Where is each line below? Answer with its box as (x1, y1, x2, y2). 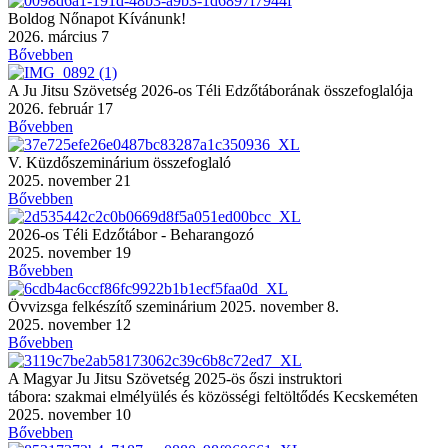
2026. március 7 (8, 27, 109, 45)
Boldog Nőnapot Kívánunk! (8, 9, 186, 27)
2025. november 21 (8, 171, 131, 189)
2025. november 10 (8, 405, 131, 423)
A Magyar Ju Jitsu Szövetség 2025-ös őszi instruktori (8, 369, 342, 387)
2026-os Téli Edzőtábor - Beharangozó (8, 225, 254, 243)
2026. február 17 (8, 99, 113, 117)
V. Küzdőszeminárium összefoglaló (8, 153, 231, 171)
